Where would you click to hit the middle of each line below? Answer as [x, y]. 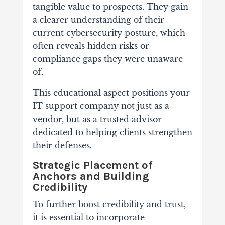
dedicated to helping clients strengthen [112, 132]
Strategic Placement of [92, 165]
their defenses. [62, 145]
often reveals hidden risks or [91, 46]
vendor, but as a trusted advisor [97, 119]
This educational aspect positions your [111, 93]
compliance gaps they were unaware [107, 59]
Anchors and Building [91, 177]
